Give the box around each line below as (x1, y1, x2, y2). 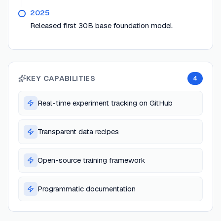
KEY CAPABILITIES (26, 74, 95, 83)
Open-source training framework (37, 155, 145, 165)
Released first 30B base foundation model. (30, 21, 174, 31)
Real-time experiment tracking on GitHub (37, 98, 173, 108)
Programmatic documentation (37, 184, 136, 194)
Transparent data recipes (37, 127, 119, 137)
